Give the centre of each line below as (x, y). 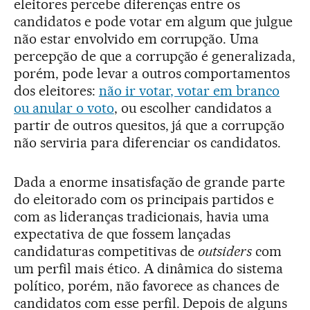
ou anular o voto (64, 108)
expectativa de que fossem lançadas (122, 234)
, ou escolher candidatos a (193, 108)
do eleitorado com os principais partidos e (144, 199)
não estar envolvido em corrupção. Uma (137, 38)
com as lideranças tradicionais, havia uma (142, 216)
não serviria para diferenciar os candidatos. (148, 142)
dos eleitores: (56, 90)
